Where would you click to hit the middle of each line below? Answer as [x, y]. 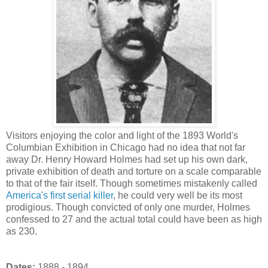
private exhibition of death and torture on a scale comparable [134, 171]
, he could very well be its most [178, 195]
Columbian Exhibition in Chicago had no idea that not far [126, 147]
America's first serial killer [60, 195]
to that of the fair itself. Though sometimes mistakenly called [132, 183]
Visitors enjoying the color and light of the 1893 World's [122, 135]
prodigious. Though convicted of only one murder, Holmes [128, 207]
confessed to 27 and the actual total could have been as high [134, 219]
